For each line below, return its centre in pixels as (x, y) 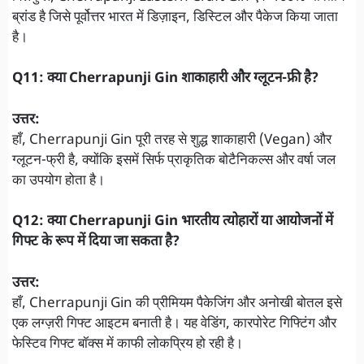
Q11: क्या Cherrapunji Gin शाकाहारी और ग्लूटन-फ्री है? (165, 79)
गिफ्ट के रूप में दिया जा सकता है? (96, 243)
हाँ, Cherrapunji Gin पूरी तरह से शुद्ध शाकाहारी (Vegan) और (172, 140)
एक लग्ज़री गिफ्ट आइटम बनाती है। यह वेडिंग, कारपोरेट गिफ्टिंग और (174, 324)
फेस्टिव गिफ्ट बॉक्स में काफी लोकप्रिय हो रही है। (128, 344)
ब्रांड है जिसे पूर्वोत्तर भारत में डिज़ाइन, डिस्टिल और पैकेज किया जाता (175, 17)
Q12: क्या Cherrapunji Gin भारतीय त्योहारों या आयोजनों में (173, 222)
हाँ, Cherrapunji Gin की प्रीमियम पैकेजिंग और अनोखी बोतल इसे (177, 303)
